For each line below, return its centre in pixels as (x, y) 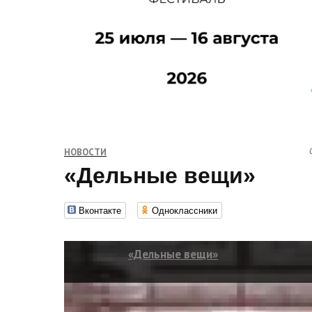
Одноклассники (185, 210)
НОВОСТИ (85, 152)
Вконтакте (100, 210)
